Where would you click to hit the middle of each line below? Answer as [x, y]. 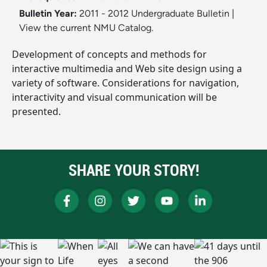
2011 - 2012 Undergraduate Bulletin [154, 14]
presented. [36, 112]
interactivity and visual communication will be [114, 97]
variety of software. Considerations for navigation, [125, 83]
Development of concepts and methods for [109, 55]
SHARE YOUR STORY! [133, 170]
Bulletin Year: [48, 14]
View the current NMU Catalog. [86, 28]
